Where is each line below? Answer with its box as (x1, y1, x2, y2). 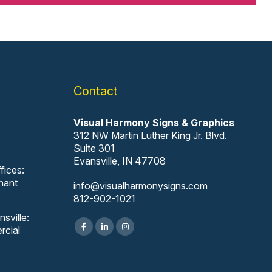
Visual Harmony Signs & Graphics (73, 117, 235, 129)
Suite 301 (73, 142, 115, 155)
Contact (73, 84, 118, 99)
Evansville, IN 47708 (73, 155, 166, 168)
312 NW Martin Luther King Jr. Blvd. (73, 129, 228, 142)
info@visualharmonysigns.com (73, 180, 208, 192)
